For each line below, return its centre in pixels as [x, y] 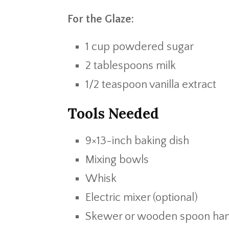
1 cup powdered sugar [140, 47]
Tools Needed [113, 113]
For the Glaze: [101, 19]
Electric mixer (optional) [142, 198]
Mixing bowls [117, 160]
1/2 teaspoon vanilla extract [151, 85]
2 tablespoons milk [131, 66]
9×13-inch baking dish [137, 141]
